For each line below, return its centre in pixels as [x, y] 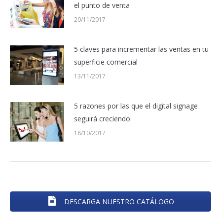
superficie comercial [106, 62]
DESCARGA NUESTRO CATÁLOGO [118, 201]
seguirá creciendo [102, 118]
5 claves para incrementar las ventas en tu [141, 49]
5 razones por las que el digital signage [136, 106]
